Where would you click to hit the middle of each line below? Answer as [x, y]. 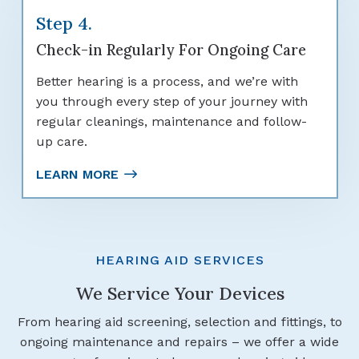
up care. [61, 141]
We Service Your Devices [179, 294]
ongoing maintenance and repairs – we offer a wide [179, 342]
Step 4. [64, 23]
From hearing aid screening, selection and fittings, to [179, 322]
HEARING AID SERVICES [179, 260]
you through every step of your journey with [171, 101]
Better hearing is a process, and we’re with [167, 81]
